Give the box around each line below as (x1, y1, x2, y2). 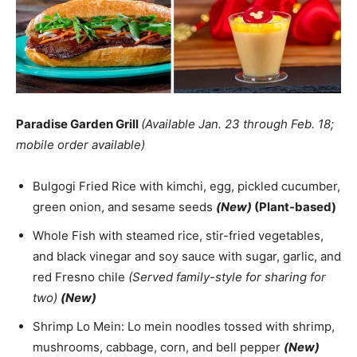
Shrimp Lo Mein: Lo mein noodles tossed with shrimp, (33, 319, 335, 335)
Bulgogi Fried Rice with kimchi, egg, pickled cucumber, (33, 178, 340, 194)
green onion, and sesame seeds (33, 199, 216, 215)
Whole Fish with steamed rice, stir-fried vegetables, (33, 228, 324, 244)
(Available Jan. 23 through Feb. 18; (141, 116, 334, 132)
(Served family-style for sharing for (128, 269, 326, 285)
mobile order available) (16, 137, 145, 153)
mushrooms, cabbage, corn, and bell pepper (33, 339, 284, 355)
